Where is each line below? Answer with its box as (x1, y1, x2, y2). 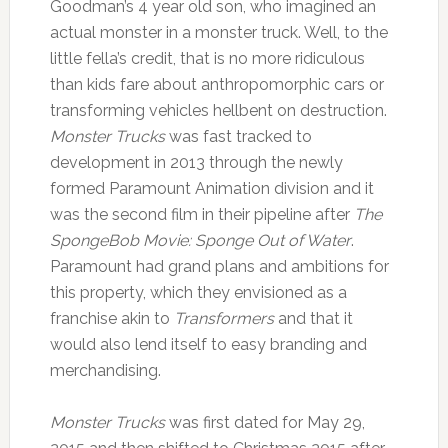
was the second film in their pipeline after (49, 204, 354, 224)
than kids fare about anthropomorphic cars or (49, 74, 384, 94)
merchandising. (49, 360, 161, 380)
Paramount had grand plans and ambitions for (49, 256, 389, 276)
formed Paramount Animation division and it (49, 178, 374, 198)
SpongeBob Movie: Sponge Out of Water (49, 230, 351, 250)
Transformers (173, 308, 274, 328)
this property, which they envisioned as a (49, 282, 347, 302)
